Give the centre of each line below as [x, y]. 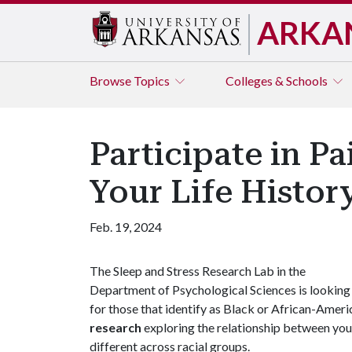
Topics [153, 81]
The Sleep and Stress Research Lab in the [198, 271]
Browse [112, 81]
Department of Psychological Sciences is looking [220, 290]
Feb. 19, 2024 [126, 227]
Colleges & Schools [278, 81]
